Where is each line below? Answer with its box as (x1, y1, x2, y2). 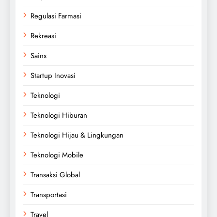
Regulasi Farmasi (31, 10, 81, 21)
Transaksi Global (31, 169, 80, 180)
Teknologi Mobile (31, 149, 83, 160)
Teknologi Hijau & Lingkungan (31, 129, 124, 140)
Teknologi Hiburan (31, 109, 87, 121)
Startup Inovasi (31, 70, 76, 81)
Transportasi (31, 189, 67, 200)
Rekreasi (31, 30, 56, 41)
